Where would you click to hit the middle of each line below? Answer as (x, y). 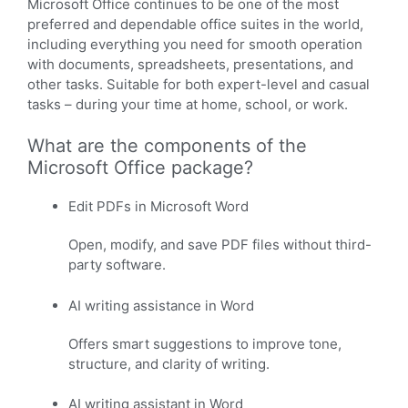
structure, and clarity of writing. (169, 363)
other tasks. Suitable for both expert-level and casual (199, 84)
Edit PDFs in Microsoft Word (158, 207)
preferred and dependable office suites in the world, (195, 24)
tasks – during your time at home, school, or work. (188, 104)
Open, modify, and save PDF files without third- (220, 245)
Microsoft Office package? (140, 168)
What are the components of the (167, 146)
